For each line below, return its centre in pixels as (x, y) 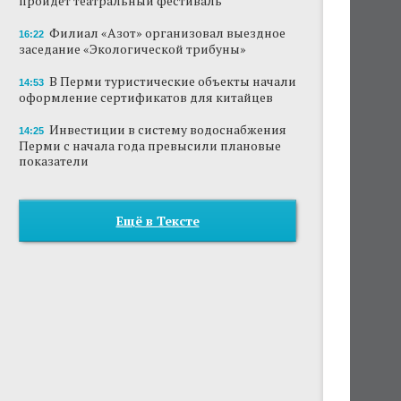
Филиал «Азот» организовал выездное (167, 33)
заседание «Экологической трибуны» (132, 49)
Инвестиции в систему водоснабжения (168, 129)
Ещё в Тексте (158, 221)
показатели (54, 161)
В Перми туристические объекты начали (173, 81)
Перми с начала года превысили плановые (150, 145)
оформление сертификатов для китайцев (146, 97)
